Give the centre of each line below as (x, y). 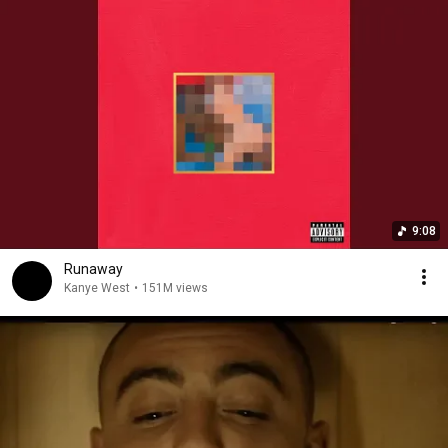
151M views (175, 288)
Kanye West (97, 288)
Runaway (93, 269)
